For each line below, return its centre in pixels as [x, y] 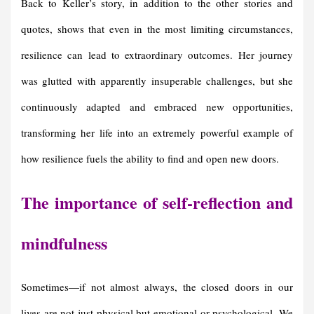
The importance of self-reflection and [157, 203]
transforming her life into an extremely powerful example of [157, 133]
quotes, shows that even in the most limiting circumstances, [157, 29]
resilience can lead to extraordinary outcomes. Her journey [157, 55]
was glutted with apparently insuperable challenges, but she [157, 81]
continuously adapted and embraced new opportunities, [157, 107]
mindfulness [64, 243]
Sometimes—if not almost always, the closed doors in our [157, 287]
